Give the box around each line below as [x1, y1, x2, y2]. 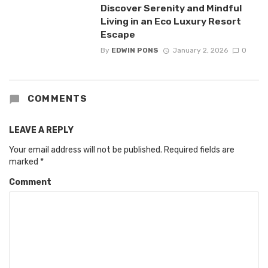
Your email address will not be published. [9, 145, 162, 156]
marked [9, 157, 40, 167]
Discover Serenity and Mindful [100, 2, 242, 14]
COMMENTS [25, 93, 88, 105]
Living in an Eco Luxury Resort [100, 16, 241, 28]
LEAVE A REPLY [9, 125, 74, 136]
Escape [100, 29, 135, 41]
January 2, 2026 [172, 46, 228, 55]
